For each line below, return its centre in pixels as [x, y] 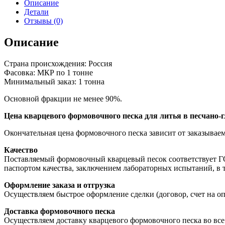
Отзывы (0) [43, 21]
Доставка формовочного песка [60, 211]
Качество [21, 150]
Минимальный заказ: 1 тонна [54, 81]
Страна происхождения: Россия [58, 63]
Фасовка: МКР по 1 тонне [48, 72]
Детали [36, 12]
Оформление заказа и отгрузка [60, 185]
